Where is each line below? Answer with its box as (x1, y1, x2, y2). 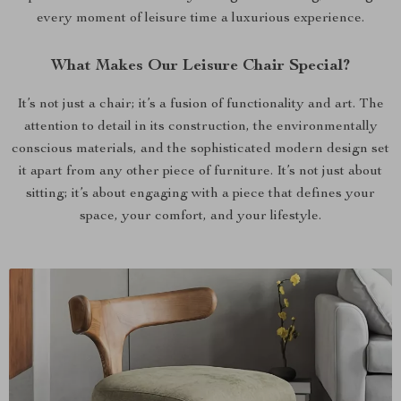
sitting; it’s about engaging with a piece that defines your (26, 187, 375, 201)
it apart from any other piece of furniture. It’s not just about (19, 165, 382, 179)
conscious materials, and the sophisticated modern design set (12, 142, 389, 157)
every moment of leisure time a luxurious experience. (37, 12, 364, 26)
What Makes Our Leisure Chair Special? (51, 58, 350, 74)
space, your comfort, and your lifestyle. (80, 209, 321, 224)
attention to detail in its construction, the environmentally (23, 120, 378, 134)
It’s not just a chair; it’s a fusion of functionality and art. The (17, 98, 384, 112)
